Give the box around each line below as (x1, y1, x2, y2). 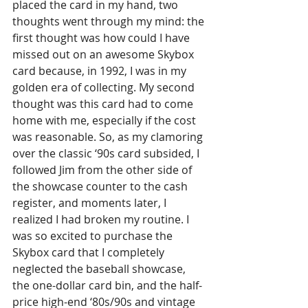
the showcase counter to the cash (12, 178, 190, 194)
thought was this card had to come (12, 96, 196, 111)
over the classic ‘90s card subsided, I (12, 145, 202, 161)
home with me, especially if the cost (12, 112, 199, 128)
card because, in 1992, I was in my (12, 63, 189, 78)
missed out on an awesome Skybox (12, 46, 197, 62)
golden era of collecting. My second (12, 79, 197, 95)
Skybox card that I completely (12, 244, 167, 260)
